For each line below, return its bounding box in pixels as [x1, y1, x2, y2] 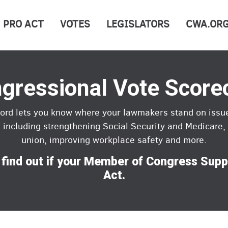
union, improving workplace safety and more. [21, 133, 207, 146]
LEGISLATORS [106, 17, 169, 31]
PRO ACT [3, 17, 44, 31]
